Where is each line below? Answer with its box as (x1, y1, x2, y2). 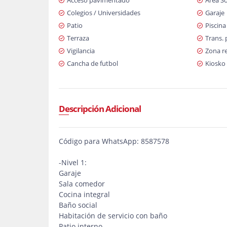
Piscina (205, 21, 226, 30)
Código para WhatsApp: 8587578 (59, 136, 169, 146)
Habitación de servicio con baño (59, 211, 169, 220)
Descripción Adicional (59, 103, 141, 115)
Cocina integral (59, 190, 112, 199)
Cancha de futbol (67, 59, 118, 68)
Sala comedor (59, 179, 107, 188)
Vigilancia (67, 46, 95, 55)
